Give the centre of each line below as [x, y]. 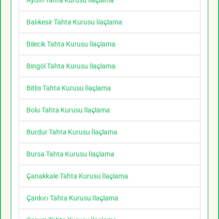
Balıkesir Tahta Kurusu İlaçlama [74, 22]
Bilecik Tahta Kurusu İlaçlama [71, 44]
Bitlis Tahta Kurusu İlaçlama [69, 88]
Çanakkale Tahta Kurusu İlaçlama [77, 176]
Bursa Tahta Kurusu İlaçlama [70, 154]
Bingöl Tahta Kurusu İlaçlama [71, 66]
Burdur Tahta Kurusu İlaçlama [72, 132]
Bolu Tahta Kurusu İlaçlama [68, 110]
